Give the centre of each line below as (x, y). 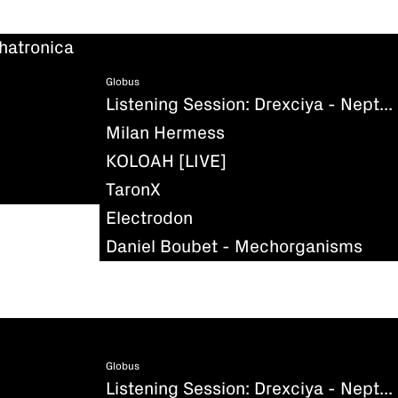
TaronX (133, 190)
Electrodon (149, 218)
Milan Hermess (165, 133)
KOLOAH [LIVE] (166, 161)
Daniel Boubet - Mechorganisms (234, 247)
